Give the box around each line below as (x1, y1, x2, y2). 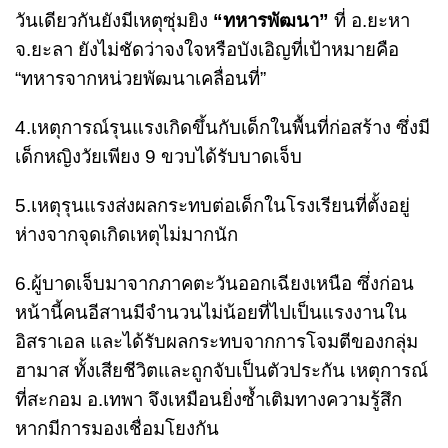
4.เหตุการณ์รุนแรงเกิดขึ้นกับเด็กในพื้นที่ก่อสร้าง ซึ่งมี (15, 116, 430, 138)
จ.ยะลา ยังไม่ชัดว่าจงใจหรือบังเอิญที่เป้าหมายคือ (15, 38, 399, 60)
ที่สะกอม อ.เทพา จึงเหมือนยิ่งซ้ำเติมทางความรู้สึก (15, 388, 402, 410)
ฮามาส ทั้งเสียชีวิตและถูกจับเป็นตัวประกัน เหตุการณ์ (15, 359, 428, 381)
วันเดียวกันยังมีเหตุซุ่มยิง (15, 9, 213, 31)
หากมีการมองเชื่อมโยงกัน (15, 417, 219, 439)
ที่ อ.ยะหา (329, 9, 410, 31)
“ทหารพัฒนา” (213, 9, 329, 31)
